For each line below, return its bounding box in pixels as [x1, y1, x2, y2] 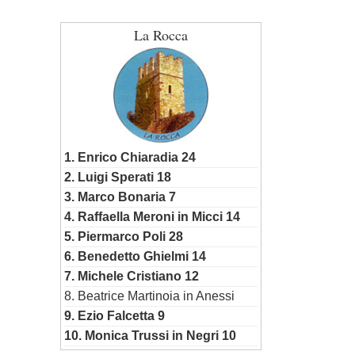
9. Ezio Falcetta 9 [64, 309, 165, 323]
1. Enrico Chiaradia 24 [64, 151, 196, 165]
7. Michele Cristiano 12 [64, 269, 199, 284]
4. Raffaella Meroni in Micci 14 [64, 210, 240, 224]
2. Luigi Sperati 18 [64, 170, 171, 185]
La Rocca [133, 25, 188, 45]
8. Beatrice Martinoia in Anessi [64, 289, 235, 303]
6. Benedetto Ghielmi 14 [64, 250, 206, 264]
